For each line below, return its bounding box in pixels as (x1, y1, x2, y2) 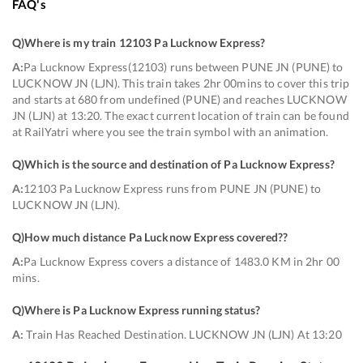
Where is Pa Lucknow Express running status (24, 303, 255, 317)
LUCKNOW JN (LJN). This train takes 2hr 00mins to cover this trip (12, 76, 350, 90)
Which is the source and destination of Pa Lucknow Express (24, 157, 330, 171)
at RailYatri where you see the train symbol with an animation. (12, 125, 329, 139)
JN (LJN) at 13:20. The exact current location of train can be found (12, 109, 349, 122)
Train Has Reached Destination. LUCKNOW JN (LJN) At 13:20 (23, 327, 342, 341)
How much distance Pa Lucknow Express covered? (24, 230, 284, 244)
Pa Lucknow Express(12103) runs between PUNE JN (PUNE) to (23, 60, 344, 74)
